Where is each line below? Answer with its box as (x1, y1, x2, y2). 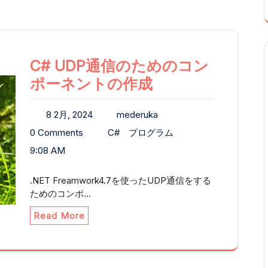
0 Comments (30, 127, 83, 139)
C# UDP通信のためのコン (30, 57, 209, 75)
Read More (33, 210, 85, 222)
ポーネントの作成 (30, 75, 153, 93)
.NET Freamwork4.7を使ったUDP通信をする (30, 175, 211, 187)
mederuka (117, 109, 158, 121)
